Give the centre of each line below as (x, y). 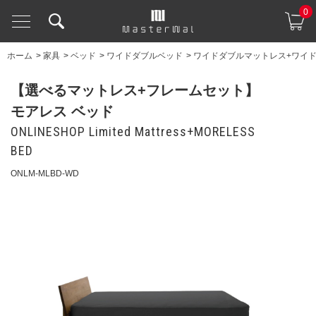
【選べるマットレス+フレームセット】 (135, 90)
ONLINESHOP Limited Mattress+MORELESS (133, 132)
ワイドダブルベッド (145, 56)
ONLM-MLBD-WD (45, 174)
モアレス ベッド (62, 111)
